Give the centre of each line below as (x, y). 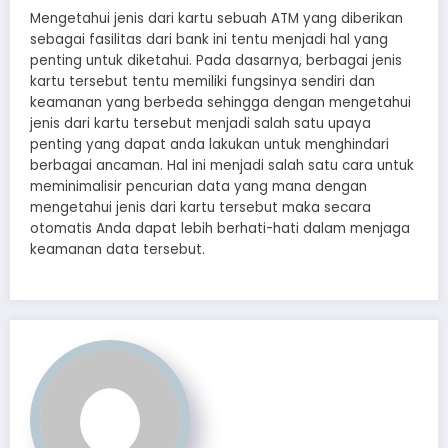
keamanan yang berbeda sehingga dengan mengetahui (220, 102)
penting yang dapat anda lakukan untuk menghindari (209, 144)
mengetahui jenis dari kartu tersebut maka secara (200, 207)
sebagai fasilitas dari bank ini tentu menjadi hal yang (209, 39)
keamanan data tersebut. (117, 249)
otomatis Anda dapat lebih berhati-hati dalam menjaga (220, 228)
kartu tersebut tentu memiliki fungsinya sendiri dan (202, 81)
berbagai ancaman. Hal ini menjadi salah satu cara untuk (222, 165)
